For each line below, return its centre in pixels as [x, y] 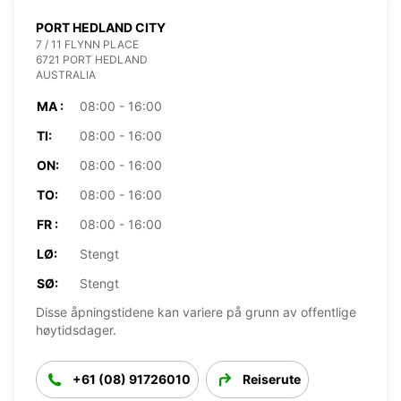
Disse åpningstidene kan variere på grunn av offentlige [196, 311]
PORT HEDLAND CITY [101, 27]
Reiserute [272, 379]
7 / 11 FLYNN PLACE [87, 44]
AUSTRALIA [66, 74]
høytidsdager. [76, 329]
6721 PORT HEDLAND [92, 59]
